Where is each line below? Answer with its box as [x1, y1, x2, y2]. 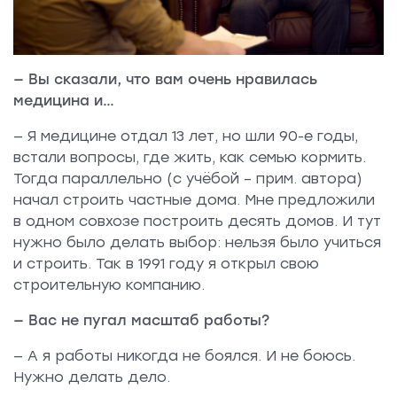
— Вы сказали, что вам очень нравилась [13, 71, 317, 89]
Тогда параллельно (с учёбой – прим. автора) [13, 170, 362, 188]
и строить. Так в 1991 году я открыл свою [13, 255, 319, 273]
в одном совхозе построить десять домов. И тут [13, 213, 381, 230]
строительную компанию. [13, 276, 205, 294]
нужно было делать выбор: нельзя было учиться [13, 234, 381, 252]
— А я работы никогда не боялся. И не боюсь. [13, 347, 355, 365]
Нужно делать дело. [13, 369, 170, 386]
